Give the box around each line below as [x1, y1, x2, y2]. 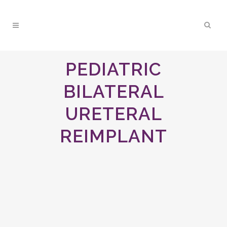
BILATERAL [63, 81, 164, 102]
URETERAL [65, 103, 162, 124]
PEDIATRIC [65, 59, 162, 80]
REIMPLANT [60, 126, 167, 146]
